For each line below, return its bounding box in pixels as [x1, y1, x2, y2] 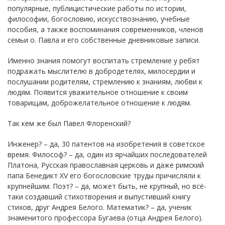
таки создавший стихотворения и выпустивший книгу [8, 191, 190, 201]
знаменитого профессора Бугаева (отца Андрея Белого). [8, 212, 203, 222]
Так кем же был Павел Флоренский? [8, 118, 131, 128]
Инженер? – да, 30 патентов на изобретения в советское [8, 139, 205, 149]
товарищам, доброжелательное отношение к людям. [8, 97, 191, 107]
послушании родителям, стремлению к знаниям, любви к [8, 76, 202, 86]
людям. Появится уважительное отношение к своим [8, 87, 188, 97]
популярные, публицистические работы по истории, [8, 3, 186, 13]
